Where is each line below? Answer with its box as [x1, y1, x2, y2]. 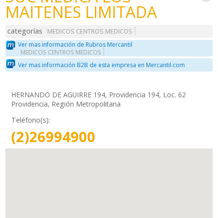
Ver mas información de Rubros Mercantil [18, 40, 133, 49]
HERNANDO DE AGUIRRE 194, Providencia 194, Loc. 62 [11, 90, 186, 99]
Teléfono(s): [11, 115, 51, 125]
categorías [7, 26, 43, 36]
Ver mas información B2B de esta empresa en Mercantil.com [18, 61, 185, 70]
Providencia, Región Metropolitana [11, 99, 121, 109]
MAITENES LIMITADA [5, 1, 158, 23]
